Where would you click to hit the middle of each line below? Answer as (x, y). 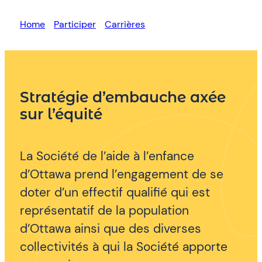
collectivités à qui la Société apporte (124, 247)
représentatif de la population (105, 211)
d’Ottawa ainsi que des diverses (111, 229)
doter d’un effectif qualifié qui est (115, 192)
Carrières (125, 24)
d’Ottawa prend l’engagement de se (122, 174)
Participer (75, 24)
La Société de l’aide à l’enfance (107, 156)
